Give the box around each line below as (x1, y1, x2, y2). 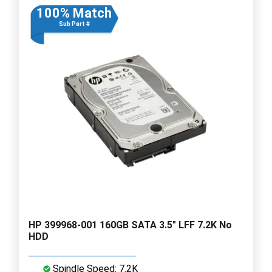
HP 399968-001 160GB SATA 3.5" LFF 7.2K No (29, 219, 232, 231)
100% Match (36, 5, 112, 21)
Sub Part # (58, 20, 90, 27)
